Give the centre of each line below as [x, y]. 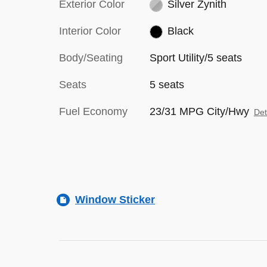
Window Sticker [115, 200]
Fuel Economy [93, 111]
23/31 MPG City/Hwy [199, 111]
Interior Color [90, 31]
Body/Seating [91, 58]
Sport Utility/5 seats [195, 58]
